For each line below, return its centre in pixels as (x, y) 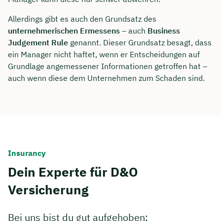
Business (164, 31)
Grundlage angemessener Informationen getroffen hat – (108, 66)
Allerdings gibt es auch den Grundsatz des (82, 19)
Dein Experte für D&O (73, 172)
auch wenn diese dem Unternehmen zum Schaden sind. (106, 78)
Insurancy (27, 153)
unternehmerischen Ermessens (64, 31)
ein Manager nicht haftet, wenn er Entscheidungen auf (104, 55)
